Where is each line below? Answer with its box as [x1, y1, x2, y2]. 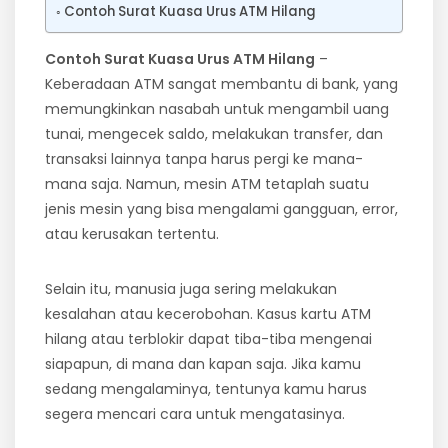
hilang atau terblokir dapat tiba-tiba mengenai [45, 328, 372, 349]
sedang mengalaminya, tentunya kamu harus [45, 378, 367, 399]
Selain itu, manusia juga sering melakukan [45, 278, 337, 299]
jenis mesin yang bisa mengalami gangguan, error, [45, 198, 398, 219]
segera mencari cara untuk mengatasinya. [45, 403, 345, 424]
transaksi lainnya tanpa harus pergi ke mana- [45, 148, 363, 169]
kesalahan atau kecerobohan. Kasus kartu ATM [45, 303, 371, 324]
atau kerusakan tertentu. [45, 223, 219, 244]
